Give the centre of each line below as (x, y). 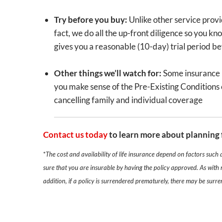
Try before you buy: (90, 19)
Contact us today (76, 135)
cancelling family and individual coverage (128, 100)
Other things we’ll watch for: (108, 73)
